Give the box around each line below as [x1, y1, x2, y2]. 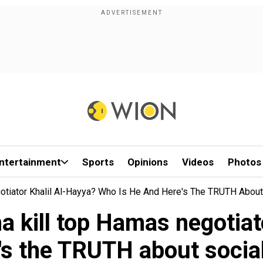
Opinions [127, 156, 168, 168]
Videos [182, 156, 214, 168]
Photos [227, 156, 261, 168]
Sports [82, 156, 114, 168]
